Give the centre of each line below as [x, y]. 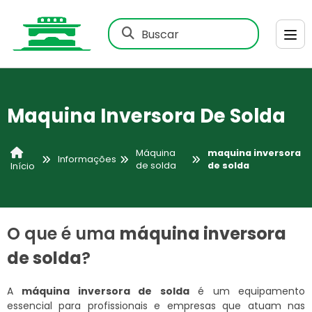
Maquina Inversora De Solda [146, 116]
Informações [87, 159]
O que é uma [63, 233]
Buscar [160, 34]
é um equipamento [247, 291]
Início [23, 166]
